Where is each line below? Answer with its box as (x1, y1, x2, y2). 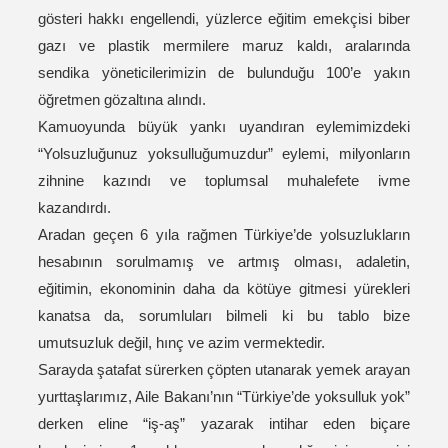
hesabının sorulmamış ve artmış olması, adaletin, (38, 253, 410, 271)
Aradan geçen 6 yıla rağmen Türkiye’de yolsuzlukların (38, 226, 410, 244)
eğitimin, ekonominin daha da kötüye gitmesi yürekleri (38, 280, 410, 298)
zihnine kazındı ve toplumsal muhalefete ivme (38, 172, 410, 190)
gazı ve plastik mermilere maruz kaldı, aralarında (38, 37, 410, 55)
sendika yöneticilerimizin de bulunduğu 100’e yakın (38, 64, 410, 82)
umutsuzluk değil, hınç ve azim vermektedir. (38, 334, 325, 352)
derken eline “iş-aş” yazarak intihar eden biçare (38, 415, 410, 433)
